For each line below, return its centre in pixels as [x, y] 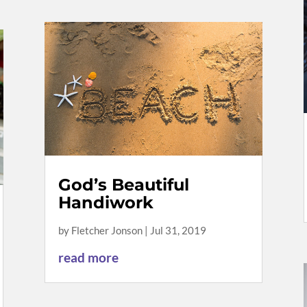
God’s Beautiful [123, 184]
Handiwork [106, 202]
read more [88, 257]
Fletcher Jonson [107, 230]
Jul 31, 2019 [178, 230]
